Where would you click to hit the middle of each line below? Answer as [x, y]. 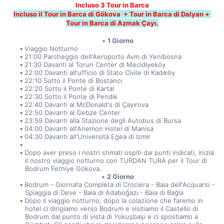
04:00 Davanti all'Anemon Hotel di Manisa [89, 128]
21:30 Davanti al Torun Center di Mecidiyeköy [95, 64]
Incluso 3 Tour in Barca [112, 5]
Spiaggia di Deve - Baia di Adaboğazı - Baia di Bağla [104, 192]
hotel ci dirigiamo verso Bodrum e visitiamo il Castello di [111, 208]
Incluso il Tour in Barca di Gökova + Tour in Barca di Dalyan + [111, 14]
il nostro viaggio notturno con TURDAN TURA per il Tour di [116, 160]
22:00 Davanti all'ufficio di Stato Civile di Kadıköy [100, 72]
